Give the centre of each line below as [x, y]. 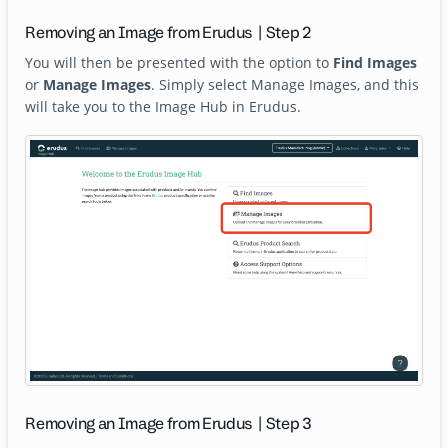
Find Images [375, 62]
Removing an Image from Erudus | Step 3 [168, 424]
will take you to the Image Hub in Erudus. [163, 106]
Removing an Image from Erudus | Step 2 [168, 32]
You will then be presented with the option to [179, 62]
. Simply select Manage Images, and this [285, 84]
